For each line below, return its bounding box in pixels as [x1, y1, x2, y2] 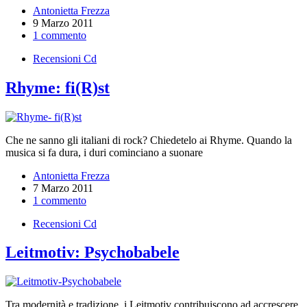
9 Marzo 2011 [33, 16, 93, 29]
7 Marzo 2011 [33, 182, 93, 194]
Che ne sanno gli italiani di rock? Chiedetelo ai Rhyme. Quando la [5, 134, 292, 146]
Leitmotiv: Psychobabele [5, 243, 180, 262]
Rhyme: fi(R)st [5, 78, 110, 97]
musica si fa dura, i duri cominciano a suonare [5, 146, 203, 158]
